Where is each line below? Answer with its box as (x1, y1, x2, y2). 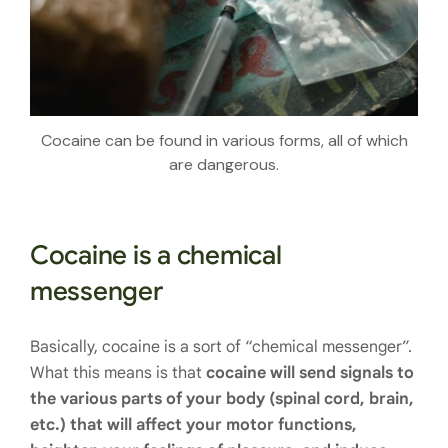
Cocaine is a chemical (30, 238, 282, 271)
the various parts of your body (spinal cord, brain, (30, 388, 414, 409)
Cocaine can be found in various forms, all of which (40, 129, 408, 151)
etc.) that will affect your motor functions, (30, 414, 357, 435)
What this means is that (30, 362, 206, 383)
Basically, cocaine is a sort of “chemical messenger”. (30, 336, 412, 357)
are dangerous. (169, 153, 279, 175)
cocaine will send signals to (206, 362, 414, 383)
